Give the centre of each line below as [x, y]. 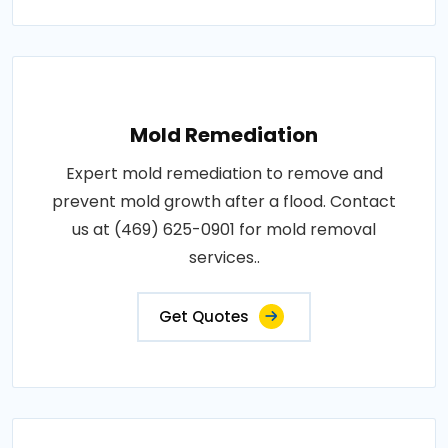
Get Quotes [204, 316]
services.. [224, 257]
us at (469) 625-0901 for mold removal [224, 229]
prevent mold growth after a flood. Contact [224, 201]
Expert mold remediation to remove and [224, 173]
